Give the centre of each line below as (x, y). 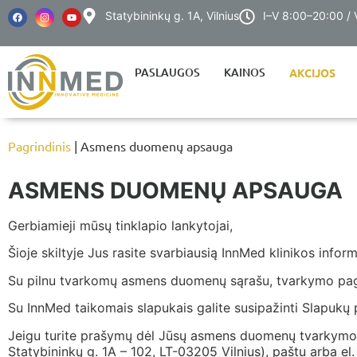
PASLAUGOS (167, 72)
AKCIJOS (312, 73)
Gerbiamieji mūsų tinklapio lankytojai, (120, 226)
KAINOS (245, 72)
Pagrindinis (39, 146)
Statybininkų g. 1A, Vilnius (172, 16)
